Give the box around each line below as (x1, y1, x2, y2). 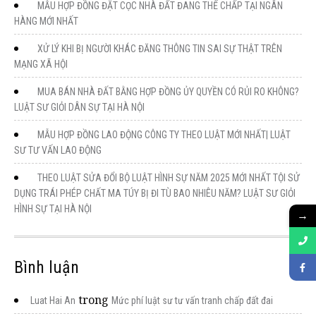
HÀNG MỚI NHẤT (14, 15, 78, 27)
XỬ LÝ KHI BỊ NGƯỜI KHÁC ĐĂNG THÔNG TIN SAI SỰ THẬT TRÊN (37, 42, 282, 54)
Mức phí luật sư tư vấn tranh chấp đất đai (111, 294, 273, 306)
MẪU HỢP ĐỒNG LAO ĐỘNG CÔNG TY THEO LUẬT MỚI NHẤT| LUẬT (37, 128, 291, 140)
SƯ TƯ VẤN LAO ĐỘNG (14, 144, 102, 156)
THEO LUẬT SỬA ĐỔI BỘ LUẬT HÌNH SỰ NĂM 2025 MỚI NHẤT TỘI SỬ (37, 171, 300, 183)
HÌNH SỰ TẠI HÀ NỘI (14, 202, 92, 214)
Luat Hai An (30, 294, 75, 306)
